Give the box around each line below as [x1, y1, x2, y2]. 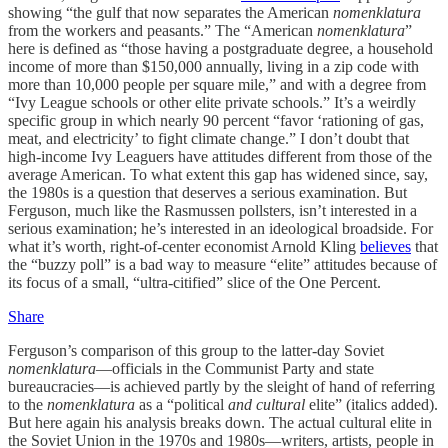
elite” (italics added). [305, 396, 438, 413]
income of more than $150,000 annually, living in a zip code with [8, 58, 419, 75]
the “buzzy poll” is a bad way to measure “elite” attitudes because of [8, 256, 437, 273]
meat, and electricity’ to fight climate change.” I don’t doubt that [8, 130, 409, 147]
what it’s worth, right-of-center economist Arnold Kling [8, 238, 360, 255]
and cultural [228, 396, 305, 413]
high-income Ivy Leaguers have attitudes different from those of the [8, 148, 432, 165]
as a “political [135, 396, 228, 413]
